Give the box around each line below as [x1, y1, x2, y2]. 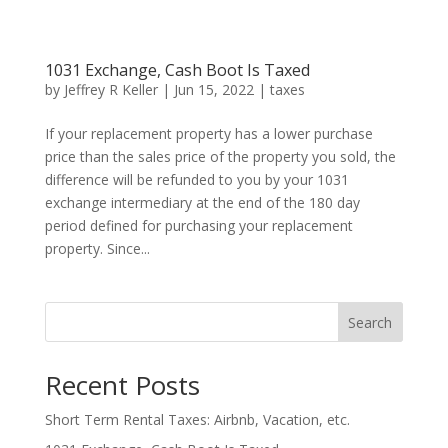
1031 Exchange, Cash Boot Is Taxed [44, 59, 310, 82]
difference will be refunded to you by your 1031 [44, 170, 349, 190]
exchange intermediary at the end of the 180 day [44, 193, 360, 213]
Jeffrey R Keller [63, 80, 158, 100]
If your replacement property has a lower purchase [44, 124, 373, 144]
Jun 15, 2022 [173, 80, 254, 100]
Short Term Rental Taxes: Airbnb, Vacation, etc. [44, 410, 350, 430]
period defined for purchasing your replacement [44, 216, 353, 236]
